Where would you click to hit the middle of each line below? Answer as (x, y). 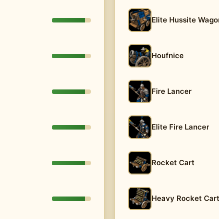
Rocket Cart (173, 163)
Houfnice (168, 55)
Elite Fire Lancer (180, 127)
